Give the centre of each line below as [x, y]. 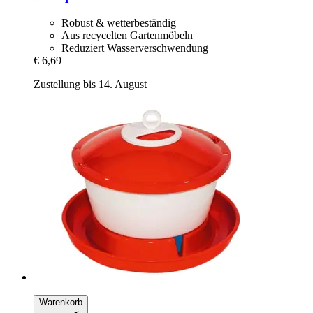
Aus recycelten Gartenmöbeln [127, 35]
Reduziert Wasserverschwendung [135, 48]
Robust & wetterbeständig [119, 22]
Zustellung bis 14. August [90, 84]
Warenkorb [61, 302]
